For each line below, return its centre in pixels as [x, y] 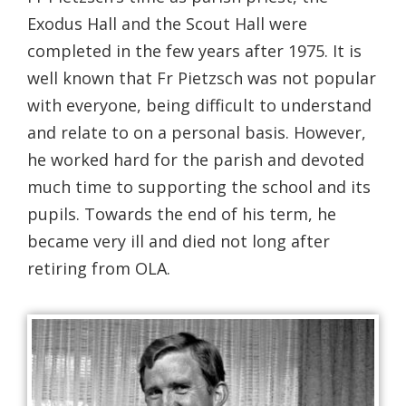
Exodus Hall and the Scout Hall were [167, 24]
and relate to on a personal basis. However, [197, 133]
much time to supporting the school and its [199, 187]
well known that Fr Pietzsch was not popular [202, 78]
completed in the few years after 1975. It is [194, 51]
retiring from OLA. [99, 269]
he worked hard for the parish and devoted [196, 160]
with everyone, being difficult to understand [199, 106]
